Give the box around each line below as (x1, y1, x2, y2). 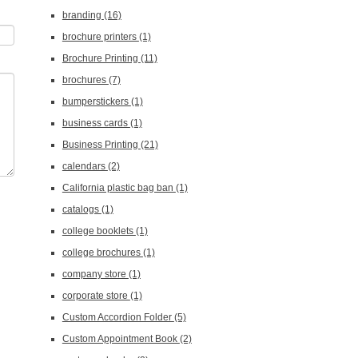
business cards (62, 117, 130, 129)
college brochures (62, 247, 143, 258)
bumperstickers (62, 96, 131, 107)
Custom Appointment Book (62, 333, 180, 344)
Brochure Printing (62, 53, 141, 64)
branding (62, 10, 104, 21)
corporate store (62, 290, 130, 301)
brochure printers (62, 31, 139, 42)
